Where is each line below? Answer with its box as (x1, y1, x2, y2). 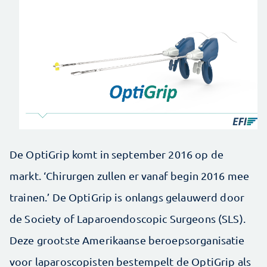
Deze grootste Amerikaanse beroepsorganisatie (10, 233, 245, 246)
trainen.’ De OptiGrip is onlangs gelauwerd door (10, 190, 245, 203)
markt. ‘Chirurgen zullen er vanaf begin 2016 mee (10, 169, 250, 182)
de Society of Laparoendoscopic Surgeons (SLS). (10, 212, 246, 225)
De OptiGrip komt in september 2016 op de (10, 147, 223, 160)
